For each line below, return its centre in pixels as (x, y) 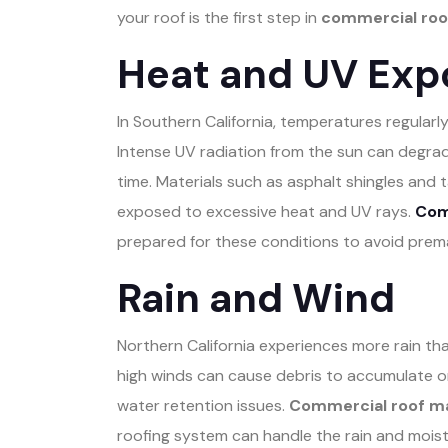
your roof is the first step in (219, 18)
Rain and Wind (256, 298)
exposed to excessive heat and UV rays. (266, 212)
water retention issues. (203, 406)
